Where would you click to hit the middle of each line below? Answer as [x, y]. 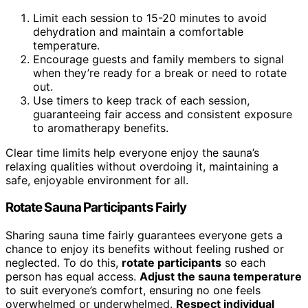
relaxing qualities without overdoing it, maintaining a [142, 166]
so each [243, 262]
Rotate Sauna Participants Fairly [96, 208]
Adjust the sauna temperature [221, 276]
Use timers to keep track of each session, [141, 100]
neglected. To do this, [64, 262]
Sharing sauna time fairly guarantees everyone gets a [144, 235]
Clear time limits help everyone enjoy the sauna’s [132, 152]
